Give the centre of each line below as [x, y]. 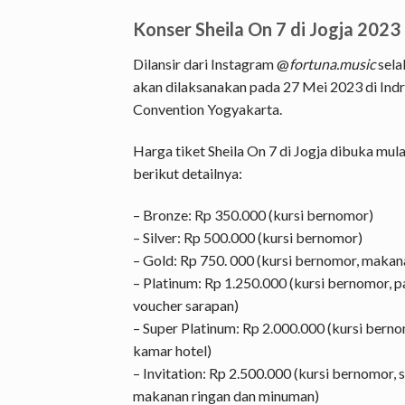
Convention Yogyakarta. [207, 109]
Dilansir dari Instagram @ [211, 64]
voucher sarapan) [186, 306]
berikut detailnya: [188, 174]
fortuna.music [332, 64]
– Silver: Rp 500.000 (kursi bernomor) [248, 238]
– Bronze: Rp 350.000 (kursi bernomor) [253, 215]
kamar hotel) [172, 351]
